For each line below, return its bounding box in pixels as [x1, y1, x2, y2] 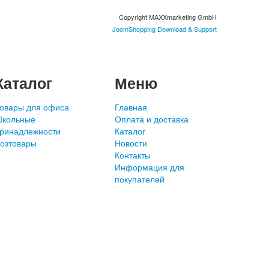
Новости [115, 137, 147, 149]
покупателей [115, 173, 165, 185]
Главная [115, 101, 147, 113]
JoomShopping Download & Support [112, 24, 217, 34]
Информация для [115, 161, 184, 173]
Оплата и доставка [115, 113, 189, 125]
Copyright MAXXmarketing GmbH [118, 12, 217, 22]
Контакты [115, 149, 151, 161]
